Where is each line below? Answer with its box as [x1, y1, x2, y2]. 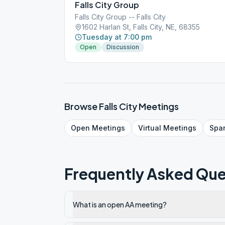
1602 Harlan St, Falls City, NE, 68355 [82, 23, 200, 31]
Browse [64, 100, 99, 112]
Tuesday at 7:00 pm [82, 33, 152, 41]
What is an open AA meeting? [73, 200, 167, 209]
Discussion [106, 43, 139, 51]
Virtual [138, 124, 161, 132]
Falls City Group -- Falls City [75, 13, 166, 21]
